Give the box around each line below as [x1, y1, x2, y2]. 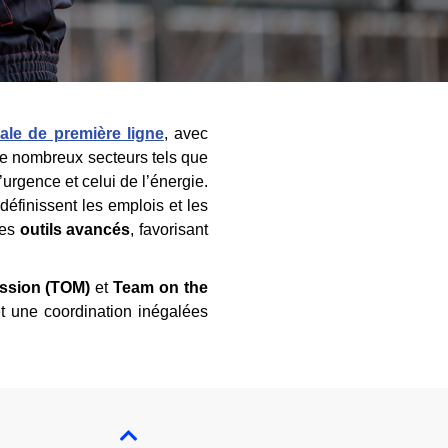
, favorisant [130, 221, 208, 238]
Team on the [113, 279, 209, 296]
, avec [163, 125, 209, 142]
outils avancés [19, 221, 131, 238]
